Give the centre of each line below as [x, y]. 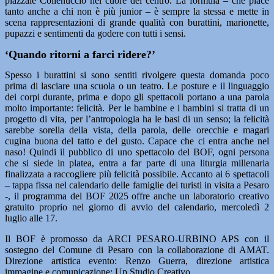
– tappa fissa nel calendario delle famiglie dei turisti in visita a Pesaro [137, 185]
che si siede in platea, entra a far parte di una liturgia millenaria [137, 163]
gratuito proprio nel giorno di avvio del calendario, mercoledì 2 [137, 207]
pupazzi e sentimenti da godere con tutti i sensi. [95, 33]
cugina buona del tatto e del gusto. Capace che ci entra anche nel [137, 141]
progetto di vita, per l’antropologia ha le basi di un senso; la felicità [137, 119]
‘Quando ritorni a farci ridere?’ [80, 54]
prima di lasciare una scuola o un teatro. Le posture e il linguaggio [137, 86]
